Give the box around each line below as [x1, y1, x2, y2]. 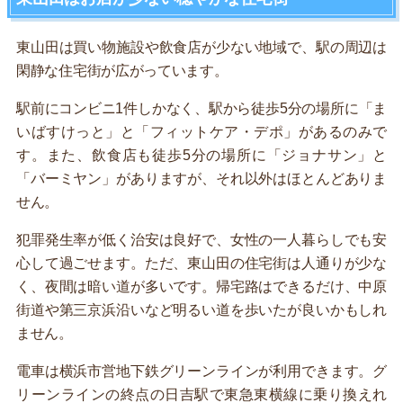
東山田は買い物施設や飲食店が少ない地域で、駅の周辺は [16, 39, 387, 55]
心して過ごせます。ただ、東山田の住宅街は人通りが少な [16, 255, 387, 271]
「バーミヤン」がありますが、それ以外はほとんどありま [16, 170, 387, 186]
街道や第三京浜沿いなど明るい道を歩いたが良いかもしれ [16, 301, 387, 318]
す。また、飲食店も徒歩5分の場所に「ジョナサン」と [16, 147, 387, 163]
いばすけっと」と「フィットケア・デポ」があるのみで [16, 123, 387, 139]
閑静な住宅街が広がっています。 [16, 62, 228, 78]
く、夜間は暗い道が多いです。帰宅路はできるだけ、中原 [16, 278, 387, 294]
